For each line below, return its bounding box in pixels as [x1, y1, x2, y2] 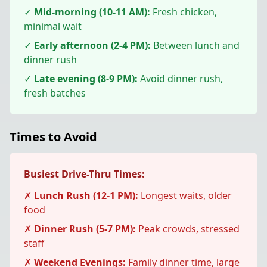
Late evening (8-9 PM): [34, 72, 138, 85]
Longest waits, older [138, 189, 232, 202]
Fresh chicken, [150, 5, 217, 18]
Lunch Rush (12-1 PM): [34, 189, 138, 202]
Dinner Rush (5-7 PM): [34, 222, 136, 235]
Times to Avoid [10, 129, 97, 145]
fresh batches [24, 86, 86, 100]
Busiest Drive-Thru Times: [24, 167, 145, 181]
